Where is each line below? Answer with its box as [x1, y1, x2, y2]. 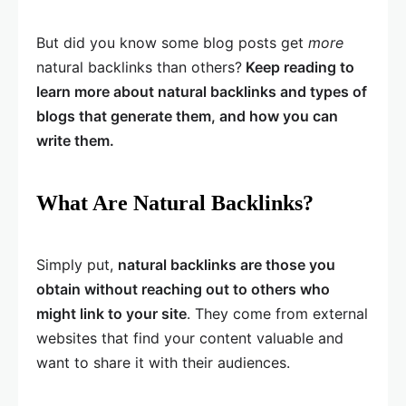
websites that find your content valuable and [36, 329, 343, 348]
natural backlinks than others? [36, 58, 242, 77]
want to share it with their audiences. [36, 353, 290, 372]
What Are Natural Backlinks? [36, 191, 314, 216]
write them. [36, 131, 114, 150]
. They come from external [187, 304, 368, 324]
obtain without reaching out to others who [36, 280, 330, 299]
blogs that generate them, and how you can [36, 107, 338, 126]
